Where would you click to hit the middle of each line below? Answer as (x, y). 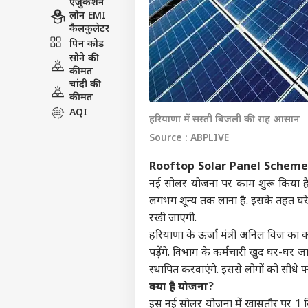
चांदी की (85, 85)
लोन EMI (88, 16)
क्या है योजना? (181, 288)
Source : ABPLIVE (189, 139)
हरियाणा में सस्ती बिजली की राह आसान (224, 120)
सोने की (84, 59)
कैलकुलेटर (89, 29)
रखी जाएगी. (173, 219)
